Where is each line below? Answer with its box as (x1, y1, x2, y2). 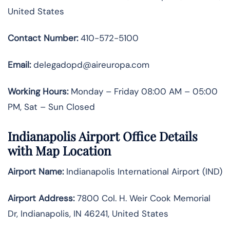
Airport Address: (8, 193, 74, 204)
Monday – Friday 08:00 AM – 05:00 (68, 85, 218, 97)
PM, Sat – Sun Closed (8, 101, 95, 112)
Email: (8, 59, 31, 70)
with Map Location (8, 142, 111, 159)
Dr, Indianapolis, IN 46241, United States (8, 208, 168, 220)
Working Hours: (8, 85, 68, 97)
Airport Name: (8, 166, 64, 178)
